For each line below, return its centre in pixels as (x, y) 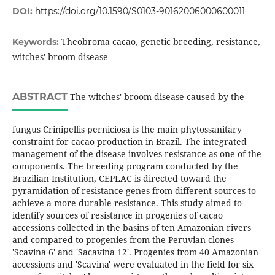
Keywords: (37, 42)
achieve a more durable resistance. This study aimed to (127, 203)
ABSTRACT (40, 97)
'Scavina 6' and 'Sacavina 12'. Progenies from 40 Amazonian (135, 252)
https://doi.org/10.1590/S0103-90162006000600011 (140, 11)
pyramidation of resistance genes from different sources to (134, 191)
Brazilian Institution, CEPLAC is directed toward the (119, 179)
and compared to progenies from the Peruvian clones (123, 240)
